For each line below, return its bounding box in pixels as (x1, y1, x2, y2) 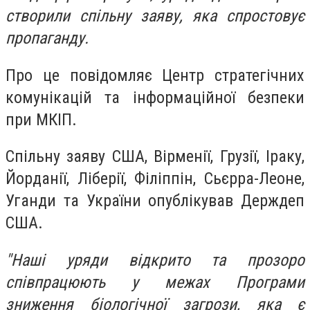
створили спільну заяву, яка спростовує (6, 6, 304, 26)
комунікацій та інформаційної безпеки (6, 87, 304, 107)
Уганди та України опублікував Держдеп (6, 191, 304, 211)
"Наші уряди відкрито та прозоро (6, 250, 304, 270)
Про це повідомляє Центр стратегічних (6, 65, 304, 85)
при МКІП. (6, 109, 77, 129)
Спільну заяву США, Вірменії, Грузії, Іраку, (6, 147, 304, 167)
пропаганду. (6, 28, 89, 48)
